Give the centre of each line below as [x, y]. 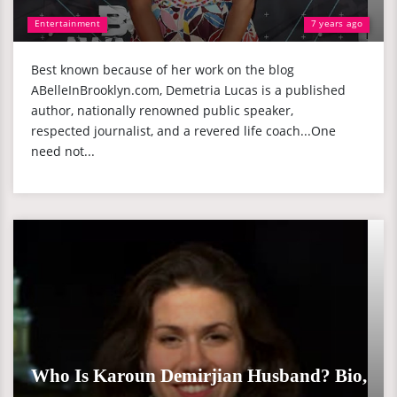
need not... [63, 151]
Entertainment [67, 23]
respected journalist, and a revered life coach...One [183, 131]
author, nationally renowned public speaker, [162, 110]
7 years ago [336, 23]
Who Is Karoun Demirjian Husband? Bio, [199, 376]
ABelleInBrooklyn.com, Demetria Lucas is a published [188, 90]
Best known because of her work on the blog [163, 70]
